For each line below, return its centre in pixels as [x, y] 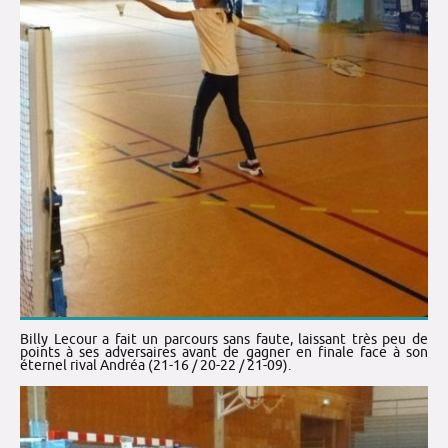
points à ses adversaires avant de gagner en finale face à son [224, 353]
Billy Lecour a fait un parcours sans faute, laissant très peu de [224, 340]
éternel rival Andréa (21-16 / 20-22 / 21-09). [155, 366]
